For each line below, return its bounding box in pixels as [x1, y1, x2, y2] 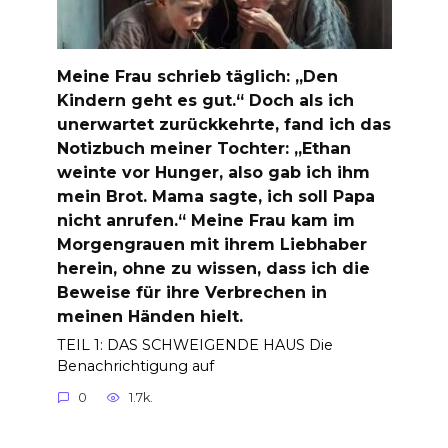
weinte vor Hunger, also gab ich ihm [56, 162, 370, 182]
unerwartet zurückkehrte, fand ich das [56, 114, 391, 134]
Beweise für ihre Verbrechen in [56, 282, 327, 302]
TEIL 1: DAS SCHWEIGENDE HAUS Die [56, 335, 333, 354]
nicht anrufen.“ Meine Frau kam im [56, 210, 355, 230]
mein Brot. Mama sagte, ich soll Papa [56, 186, 375, 206]
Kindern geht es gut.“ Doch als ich [56, 90, 354, 110]
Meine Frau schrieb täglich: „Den [56, 66, 338, 86]
